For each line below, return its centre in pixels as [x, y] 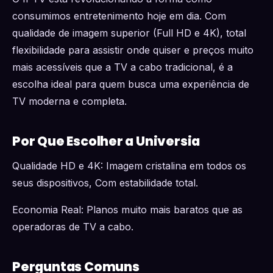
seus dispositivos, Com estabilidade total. [105, 183]
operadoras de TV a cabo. [73, 227]
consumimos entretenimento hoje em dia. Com [119, 16]
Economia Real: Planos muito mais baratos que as [127, 210]
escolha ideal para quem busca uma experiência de [131, 84]
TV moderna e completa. [69, 101]
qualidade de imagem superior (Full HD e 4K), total [129, 33]
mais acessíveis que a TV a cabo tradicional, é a [122, 67]
